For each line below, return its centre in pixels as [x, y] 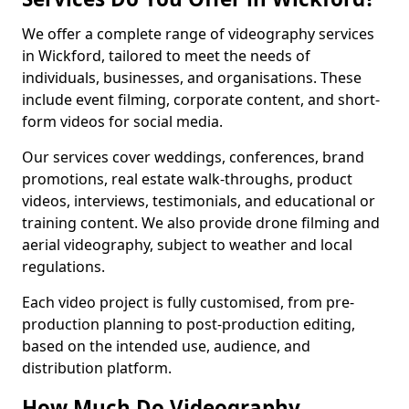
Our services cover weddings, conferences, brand [193, 157]
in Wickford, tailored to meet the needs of [166, 56]
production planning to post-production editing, [189, 324]
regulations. [63, 267]
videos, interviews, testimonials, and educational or [199, 201]
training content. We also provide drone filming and [201, 223]
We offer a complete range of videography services [198, 34]
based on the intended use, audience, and [166, 346]
